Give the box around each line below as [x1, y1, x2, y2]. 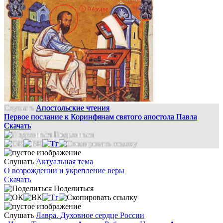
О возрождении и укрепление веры [4, 166, 124, 175]
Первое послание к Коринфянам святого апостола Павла [4, 112, 197, 121]
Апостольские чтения [36, 104, 110, 112]
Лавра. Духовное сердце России [36, 211, 144, 220]
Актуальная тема [36, 157, 93, 166]
